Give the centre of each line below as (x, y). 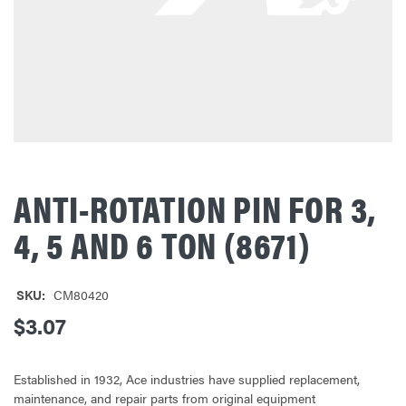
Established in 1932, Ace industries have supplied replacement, (187, 378)
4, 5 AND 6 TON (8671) (162, 244)
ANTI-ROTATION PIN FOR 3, (195, 208)
